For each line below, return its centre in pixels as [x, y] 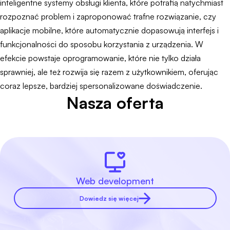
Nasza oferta [115, 103]
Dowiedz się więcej [109, 198]
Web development [115, 181]
